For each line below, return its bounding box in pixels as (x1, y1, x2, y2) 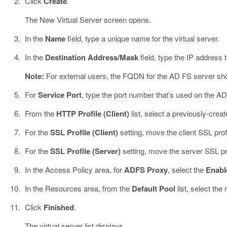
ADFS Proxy (124, 164, 168, 176)
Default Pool (131, 183, 175, 195)
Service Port (37, 89, 82, 101)
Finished (43, 202, 74, 213)
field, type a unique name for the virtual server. (65, 33, 219, 44)
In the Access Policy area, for (24, 164, 124, 175)
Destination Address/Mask (45, 52, 138, 63)
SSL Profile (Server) (50, 145, 121, 157)
